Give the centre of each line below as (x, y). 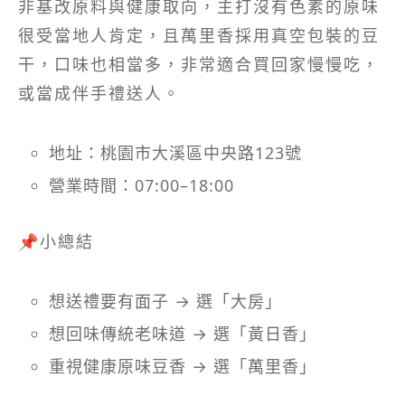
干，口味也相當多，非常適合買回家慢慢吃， (199, 64)
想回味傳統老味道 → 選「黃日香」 (183, 333)
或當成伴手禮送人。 (99, 93)
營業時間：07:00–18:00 (141, 185)
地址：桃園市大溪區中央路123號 (175, 152)
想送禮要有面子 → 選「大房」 (165, 301)
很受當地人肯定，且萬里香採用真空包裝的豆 (199, 35)
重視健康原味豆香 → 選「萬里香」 (183, 366)
